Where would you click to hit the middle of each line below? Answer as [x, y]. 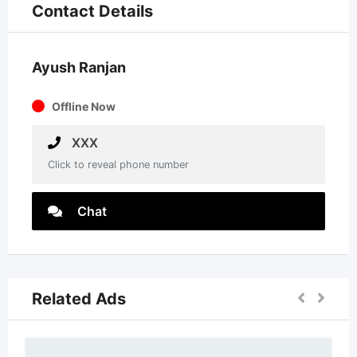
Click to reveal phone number [118, 165]
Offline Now [84, 106]
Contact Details [92, 11]
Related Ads [79, 299]
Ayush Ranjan [79, 67]
